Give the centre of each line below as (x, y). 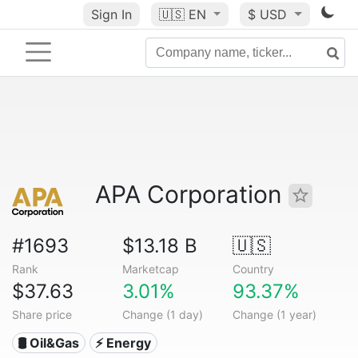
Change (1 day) (162, 314)
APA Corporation (192, 194)
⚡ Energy (123, 343)
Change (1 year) (274, 314)
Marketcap (150, 269)
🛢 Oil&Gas (49, 343)
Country (253, 269)
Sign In (111, 14)
